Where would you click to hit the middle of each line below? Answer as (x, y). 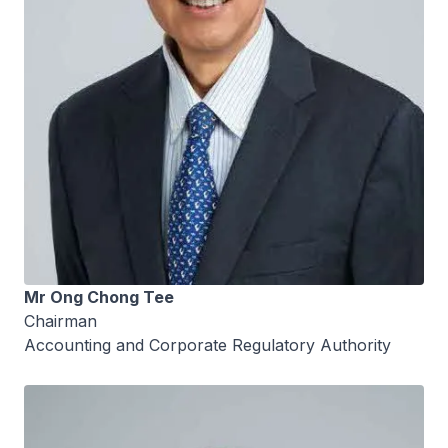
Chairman (60, 321)
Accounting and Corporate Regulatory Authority (207, 345)
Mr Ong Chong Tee (99, 297)
